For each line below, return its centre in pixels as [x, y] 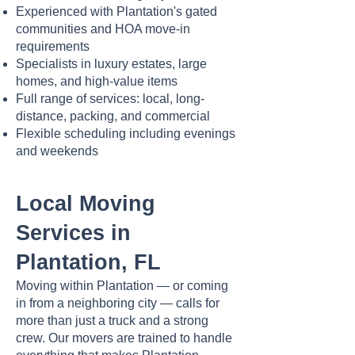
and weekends [57, 151]
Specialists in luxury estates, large [111, 64]
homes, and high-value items [97, 81]
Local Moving [86, 204]
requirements [53, 46]
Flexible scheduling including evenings [126, 134]
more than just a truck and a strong [112, 321]
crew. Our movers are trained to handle [124, 338]
